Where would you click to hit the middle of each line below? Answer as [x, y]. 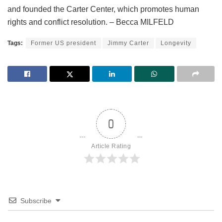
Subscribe [36, 200]
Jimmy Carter [128, 43]
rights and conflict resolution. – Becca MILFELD [91, 22]
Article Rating [111, 146]
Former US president [63, 43]
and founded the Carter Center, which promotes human [103, 9]
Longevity [176, 43]
